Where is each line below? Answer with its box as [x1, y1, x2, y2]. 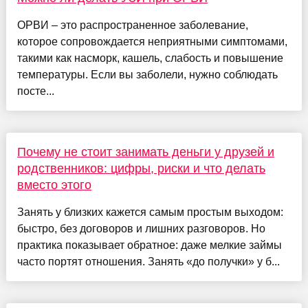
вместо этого [16, 178, 91, 192]
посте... [16, 85, 54, 98]
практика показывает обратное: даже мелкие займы [16, 239, 282, 252]
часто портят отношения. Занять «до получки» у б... [16, 256, 280, 268]
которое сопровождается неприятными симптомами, [16, 36, 287, 48]
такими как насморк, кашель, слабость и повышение [16, 52, 283, 65]
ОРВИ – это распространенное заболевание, [16, 19, 248, 32]
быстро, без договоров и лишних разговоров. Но [16, 223, 265, 235]
